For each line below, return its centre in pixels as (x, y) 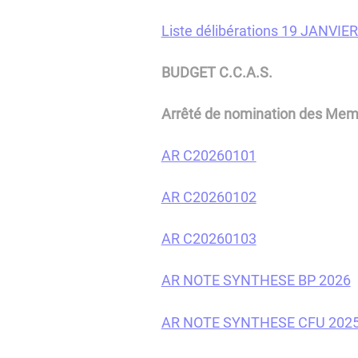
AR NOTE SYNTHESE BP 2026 (256, 280)
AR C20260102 (209, 197)
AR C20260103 (209, 239)
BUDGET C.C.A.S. (217, 72)
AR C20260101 (209, 156)
